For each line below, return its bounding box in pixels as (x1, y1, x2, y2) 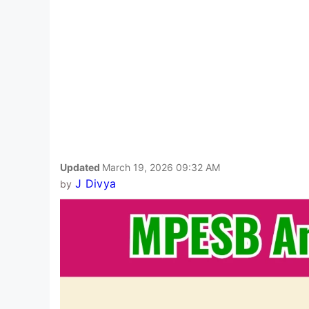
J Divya (74, 176, 117, 190)
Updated (60, 161, 102, 173)
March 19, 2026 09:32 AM (102, 161, 220, 173)
